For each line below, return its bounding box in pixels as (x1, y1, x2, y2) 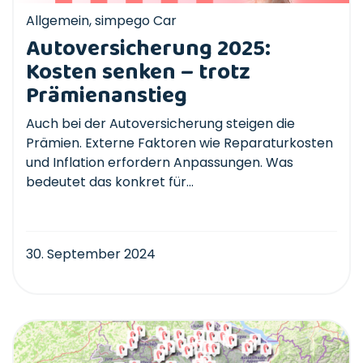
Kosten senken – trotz (26, 53, 250, 91)
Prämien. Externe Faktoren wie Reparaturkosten (26, 133, 333, 152)
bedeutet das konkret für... (26, 172, 194, 191)
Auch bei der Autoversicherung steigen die (26, 113, 295, 133)
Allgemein (26, 11, 89, 30)
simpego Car (95, 11, 177, 30)
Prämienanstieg (26, 77, 187, 114)
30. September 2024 (26, 244, 156, 263)
